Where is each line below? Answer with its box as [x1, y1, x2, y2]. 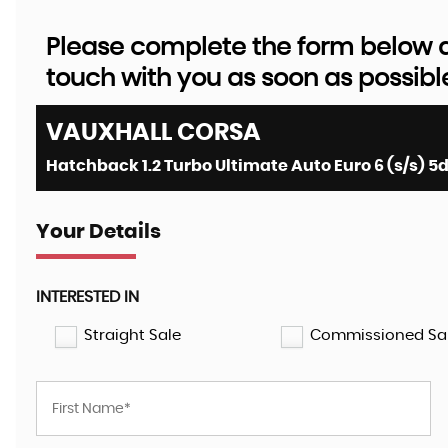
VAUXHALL [46, 121, 172, 145]
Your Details [36, 222, 161, 242]
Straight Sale [84, 328, 181, 343]
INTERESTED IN [36, 289, 139, 305]
